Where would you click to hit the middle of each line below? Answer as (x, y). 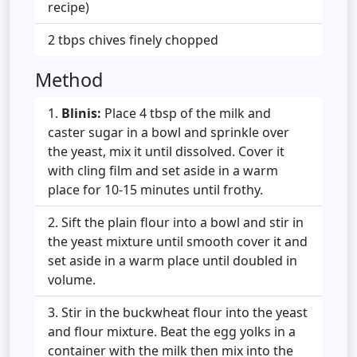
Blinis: (81, 114)
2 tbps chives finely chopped (133, 40)
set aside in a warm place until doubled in (173, 261)
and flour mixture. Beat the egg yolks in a (172, 332)
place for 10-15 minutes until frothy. (155, 190)
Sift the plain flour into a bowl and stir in (182, 223)
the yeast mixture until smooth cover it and (178, 242)
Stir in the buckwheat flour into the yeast (184, 313)
